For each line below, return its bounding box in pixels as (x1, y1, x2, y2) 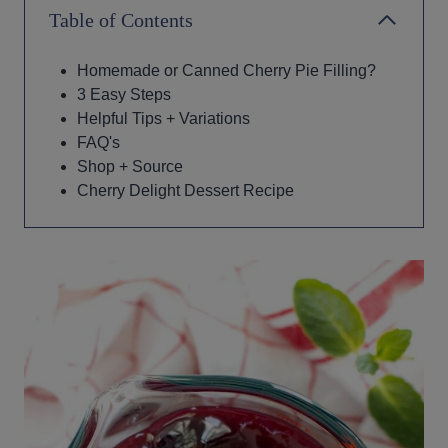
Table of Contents (49, 8, 193, 31)
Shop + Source (77, 157, 183, 175)
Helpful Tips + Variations (77, 109, 250, 127)
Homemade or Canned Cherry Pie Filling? (77, 61, 376, 79)
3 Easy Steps (77, 85, 171, 103)
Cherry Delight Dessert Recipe (77, 181, 294, 199)
